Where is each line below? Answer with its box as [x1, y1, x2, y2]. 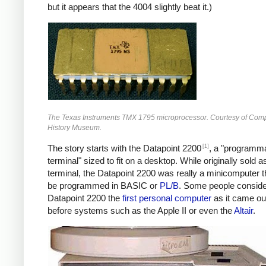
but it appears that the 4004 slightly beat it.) [47, 1, 212, 12]
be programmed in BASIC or [47, 180, 160, 191]
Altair [234, 205, 253, 216]
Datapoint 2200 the [47, 193, 122, 204]
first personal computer [122, 193, 211, 204]
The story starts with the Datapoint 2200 [47, 143, 201, 154]
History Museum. [47, 123, 102, 132]
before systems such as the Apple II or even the [47, 205, 234, 216]
